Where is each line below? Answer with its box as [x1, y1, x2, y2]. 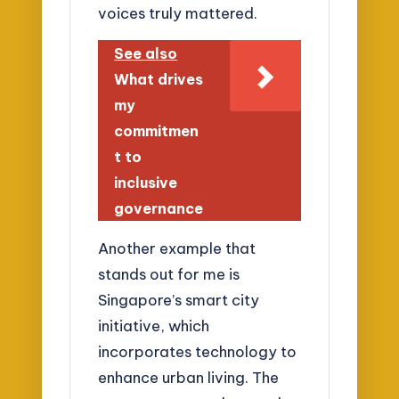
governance [114, 199, 204, 217]
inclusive [114, 173, 178, 191]
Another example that [98, 239, 256, 258]
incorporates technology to [98, 342, 297, 362]
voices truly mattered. [98, 4, 258, 23]
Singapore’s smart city [98, 290, 260, 310]
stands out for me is [98, 265, 240, 284]
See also [114, 44, 178, 62]
